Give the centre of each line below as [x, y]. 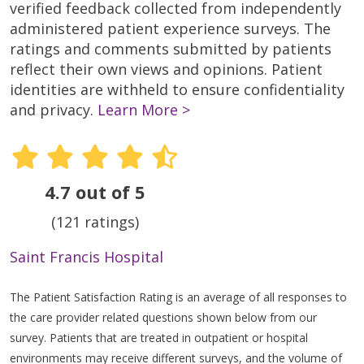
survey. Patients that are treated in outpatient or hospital [159, 338]
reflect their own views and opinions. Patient [166, 69]
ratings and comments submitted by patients [171, 48]
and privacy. [54, 109]
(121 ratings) [95, 222]
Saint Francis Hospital [87, 257]
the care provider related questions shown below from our [163, 318]
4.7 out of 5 [95, 192]
